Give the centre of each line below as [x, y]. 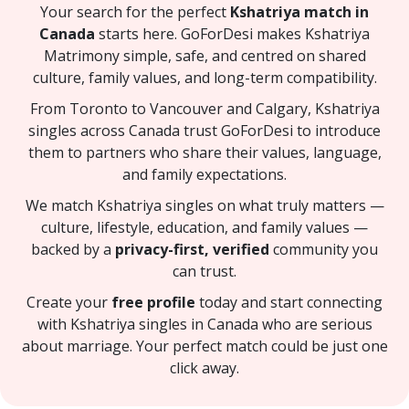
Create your [69, 302]
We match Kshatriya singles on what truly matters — [204, 205]
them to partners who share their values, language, [204, 152]
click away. [204, 367]
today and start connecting [289, 302]
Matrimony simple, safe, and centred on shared [204, 55]
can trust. [204, 271]
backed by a [73, 249]
